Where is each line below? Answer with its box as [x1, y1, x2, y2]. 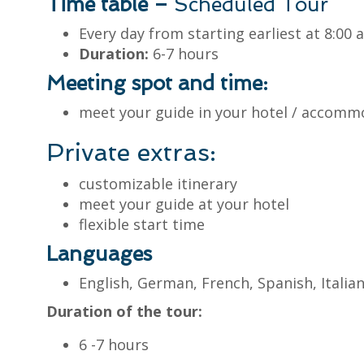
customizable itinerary [79, 174, 238, 194]
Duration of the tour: [46, 301, 207, 322]
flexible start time [79, 214, 206, 235]
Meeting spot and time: [46, 71, 274, 96]
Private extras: [46, 138, 217, 167]
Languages [46, 242, 153, 266]
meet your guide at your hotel [79, 194, 290, 214]
